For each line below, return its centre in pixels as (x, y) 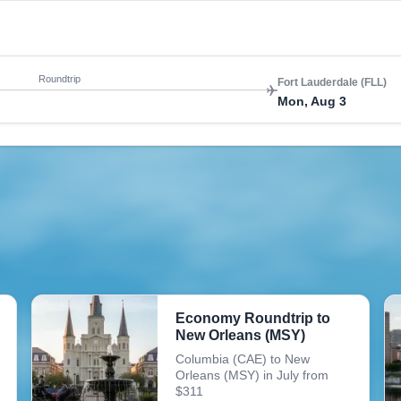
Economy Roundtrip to (252, 318)
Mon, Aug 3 (312, 101)
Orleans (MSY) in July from (252, 375)
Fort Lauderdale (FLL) (332, 82)
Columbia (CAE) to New (242, 359)
